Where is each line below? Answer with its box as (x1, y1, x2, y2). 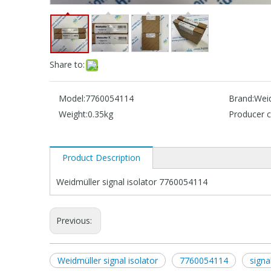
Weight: (59, 108, 88, 120)
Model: (59, 92, 85, 104)
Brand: (228, 92, 254, 104)
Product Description (62, 151, 140, 163)
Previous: (56, 214, 94, 226)
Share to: (50, 58, 85, 70)
